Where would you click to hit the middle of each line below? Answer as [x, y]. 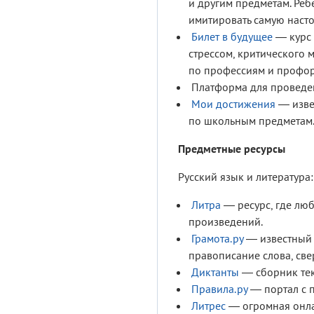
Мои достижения [233, 104]
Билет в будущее [232, 37]
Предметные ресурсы [232, 149]
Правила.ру [219, 289]
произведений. [226, 222]
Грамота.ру [217, 239]
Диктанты [215, 272]
